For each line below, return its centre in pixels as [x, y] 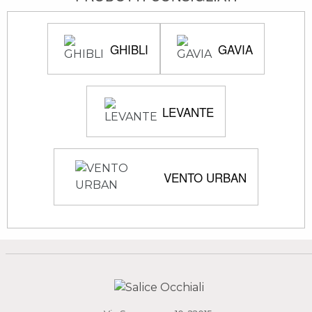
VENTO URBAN [205, 177]
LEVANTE [188, 111]
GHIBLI [129, 49]
